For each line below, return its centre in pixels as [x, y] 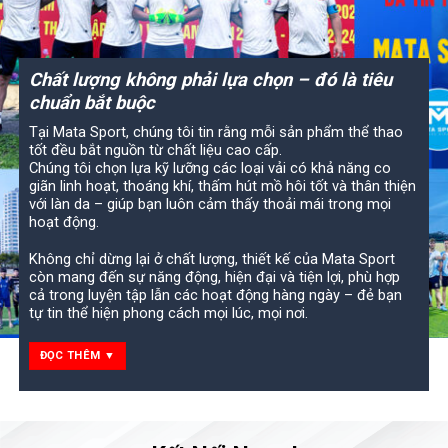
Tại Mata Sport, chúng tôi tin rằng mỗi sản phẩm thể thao [215, 132]
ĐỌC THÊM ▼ [77, 355]
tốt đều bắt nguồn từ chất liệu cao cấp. [155, 150]
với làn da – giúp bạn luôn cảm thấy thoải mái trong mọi [209, 204]
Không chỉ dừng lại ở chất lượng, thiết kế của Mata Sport [211, 259]
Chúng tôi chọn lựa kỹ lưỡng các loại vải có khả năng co [209, 168]
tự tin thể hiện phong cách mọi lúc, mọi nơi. [168, 313]
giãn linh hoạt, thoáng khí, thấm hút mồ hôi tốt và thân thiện [222, 186]
